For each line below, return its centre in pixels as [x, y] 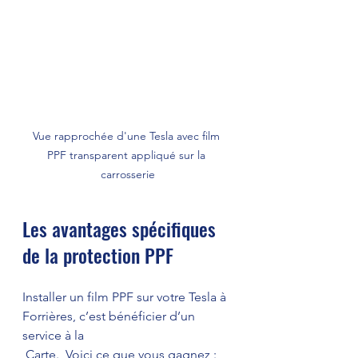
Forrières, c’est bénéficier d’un [110, 316]
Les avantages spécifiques [121, 229]
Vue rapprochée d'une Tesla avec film [128, 136]
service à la [53, 336]
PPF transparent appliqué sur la [128, 155]
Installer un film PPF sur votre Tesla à [126, 297]
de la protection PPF [100, 255]
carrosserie [128, 175]
